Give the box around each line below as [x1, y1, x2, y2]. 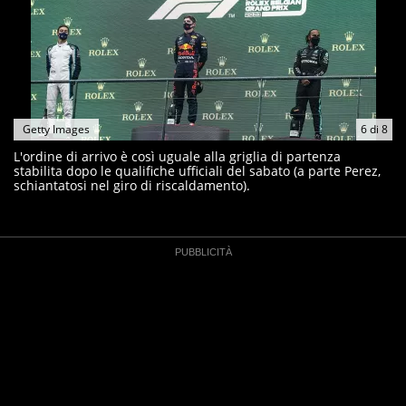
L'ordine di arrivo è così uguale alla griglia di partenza [14, 148, 341, 165]
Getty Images [23, 121, 90, 137]
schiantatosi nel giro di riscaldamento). [14, 177, 250, 194]
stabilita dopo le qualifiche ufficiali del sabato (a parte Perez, [14, 162, 381, 179]
